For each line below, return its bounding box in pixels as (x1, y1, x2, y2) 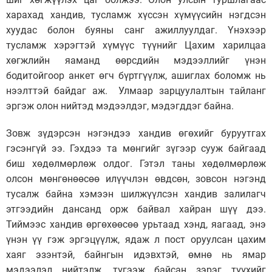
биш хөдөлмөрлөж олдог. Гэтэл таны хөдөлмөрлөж (6, 157, 266, 169)
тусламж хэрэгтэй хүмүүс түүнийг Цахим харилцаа (6, 39, 266, 51)
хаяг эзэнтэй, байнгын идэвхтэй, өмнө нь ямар (6, 248, 266, 260)
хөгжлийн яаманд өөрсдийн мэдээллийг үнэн (6, 54, 266, 66)
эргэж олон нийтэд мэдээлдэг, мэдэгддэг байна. (6, 100, 234, 112)
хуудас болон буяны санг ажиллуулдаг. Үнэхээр (6, 24, 266, 36)
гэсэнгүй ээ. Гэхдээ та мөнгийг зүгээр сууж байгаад (6, 142, 266, 154)
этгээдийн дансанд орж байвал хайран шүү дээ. (6, 203, 266, 215)
